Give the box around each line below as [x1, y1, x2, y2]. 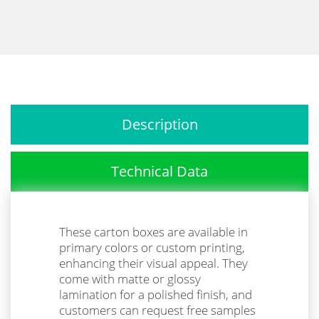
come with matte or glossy [59, 270, 201, 287]
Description [121, 114, 198, 134]
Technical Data [111, 161, 208, 181]
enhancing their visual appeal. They [59, 254, 248, 271]
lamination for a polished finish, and [59, 286, 252, 303]
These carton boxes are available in [59, 223, 248, 240]
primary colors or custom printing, [59, 239, 245, 256]
